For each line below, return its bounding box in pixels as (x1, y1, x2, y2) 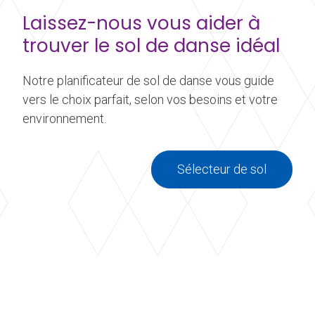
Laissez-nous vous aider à (22, 11, 260, 37)
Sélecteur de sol (177, 162, 266, 177)
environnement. (22, 111, 106, 127)
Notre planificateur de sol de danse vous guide (22, 73, 274, 89)
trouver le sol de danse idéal (22, 33, 280, 59)
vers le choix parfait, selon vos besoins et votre (22, 92, 278, 108)
